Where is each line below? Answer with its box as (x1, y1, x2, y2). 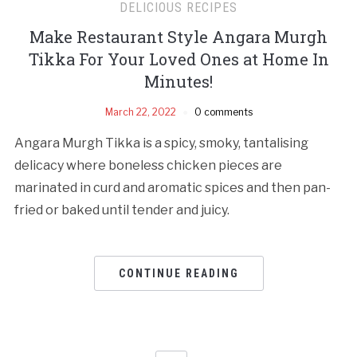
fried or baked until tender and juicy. (14, 202, 229, 218)
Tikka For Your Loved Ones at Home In (28, 48, 329, 69)
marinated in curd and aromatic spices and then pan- (14, 179, 331, 195)
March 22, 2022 (104, 105, 176, 118)
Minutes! (144, 70, 213, 92)
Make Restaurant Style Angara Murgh (29, 25, 328, 47)
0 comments (194, 105, 253, 118)
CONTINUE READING (118, 266, 239, 280)
